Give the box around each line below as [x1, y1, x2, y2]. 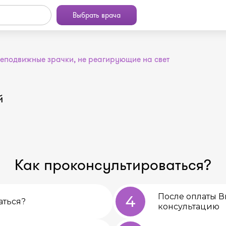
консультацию [158, 201, 219, 211]
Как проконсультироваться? [15, 154, 211, 176]
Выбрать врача [73, 10, 121, 20]
